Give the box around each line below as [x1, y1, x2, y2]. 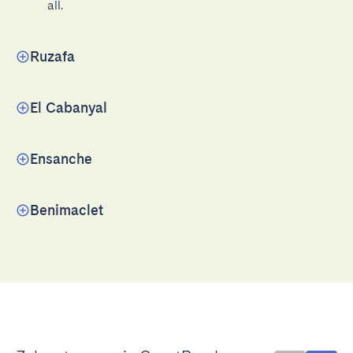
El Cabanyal [30, 99, 107, 116]
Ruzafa [30, 48, 75, 65]
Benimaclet [30, 202, 103, 218]
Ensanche [30, 150, 92, 167]
